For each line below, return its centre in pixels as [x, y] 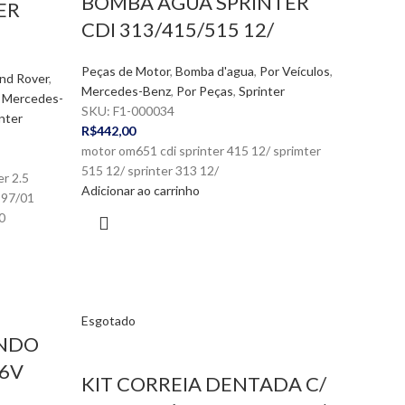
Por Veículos [294, 71]
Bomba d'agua [214, 71]
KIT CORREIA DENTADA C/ [203, 384]
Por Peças [204, 91]
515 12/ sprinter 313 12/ [150, 170]
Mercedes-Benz [126, 91]
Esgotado [108, 320]
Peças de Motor [125, 71]
